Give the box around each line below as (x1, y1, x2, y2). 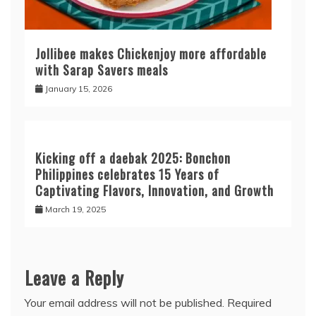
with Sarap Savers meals (35, 61, 168, 79)
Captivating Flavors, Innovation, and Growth (35, 181, 274, 200)
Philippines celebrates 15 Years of (35, 165, 219, 183)
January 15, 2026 (45, 83, 112, 94)
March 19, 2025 (45, 204, 106, 214)
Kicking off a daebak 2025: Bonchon (35, 149, 231, 167)
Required (227, 296, 272, 310)
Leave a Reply (25, 264, 124, 291)
